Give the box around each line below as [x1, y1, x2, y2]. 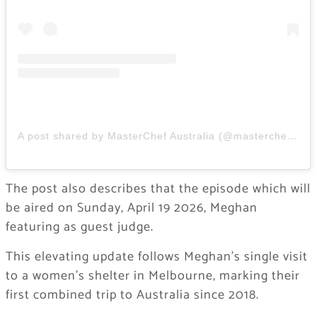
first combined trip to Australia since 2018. [5, 284, 259, 306]
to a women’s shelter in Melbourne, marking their [5, 265, 300, 287]
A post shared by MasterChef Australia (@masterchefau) [287, 130, 297, 142]
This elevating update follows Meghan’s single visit [5, 246, 308, 268]
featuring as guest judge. [5, 217, 154, 238]
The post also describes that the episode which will [5, 178, 311, 200]
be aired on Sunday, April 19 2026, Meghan [5, 197, 258, 219]
